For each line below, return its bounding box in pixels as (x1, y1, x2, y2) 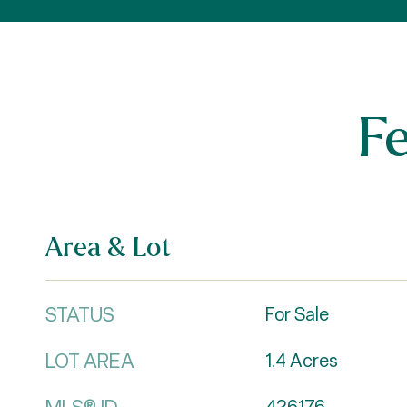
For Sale (264, 303, 329, 326)
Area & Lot (45, 230, 171, 263)
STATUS (45, 302, 114, 328)
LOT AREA (45, 348, 134, 374)
